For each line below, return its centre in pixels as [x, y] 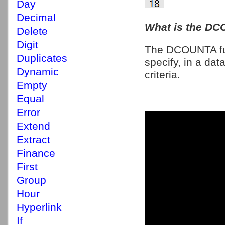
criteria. [162, 75]
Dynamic [38, 72]
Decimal [36, 18]
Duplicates [42, 58]
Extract [33, 140]
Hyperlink [39, 207]
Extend [33, 126]
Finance [36, 153]
